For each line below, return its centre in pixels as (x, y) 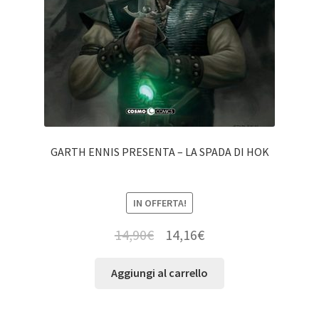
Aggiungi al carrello (159, 273)
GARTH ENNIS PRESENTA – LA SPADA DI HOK (159, 152)
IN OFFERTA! (159, 203)
